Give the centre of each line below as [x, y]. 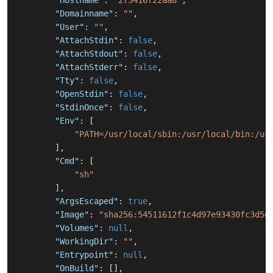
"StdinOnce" [82, 108]
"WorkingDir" [84, 242]
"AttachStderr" [89, 67]
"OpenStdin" [82, 94]
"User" [69, 27]
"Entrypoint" [84, 255]
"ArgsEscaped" [87, 201]
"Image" [72, 215]
